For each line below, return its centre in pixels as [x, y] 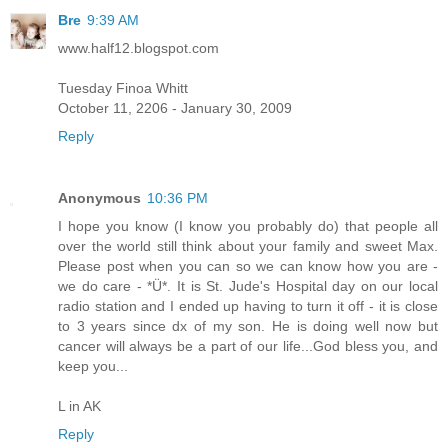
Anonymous [99, 198]
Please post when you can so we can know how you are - [248, 266]
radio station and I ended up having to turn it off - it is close [248, 306]
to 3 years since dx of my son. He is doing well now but [248, 326]
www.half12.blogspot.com [138, 48]
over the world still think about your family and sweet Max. [248, 246]
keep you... [93, 366]
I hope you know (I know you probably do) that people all [248, 226]
